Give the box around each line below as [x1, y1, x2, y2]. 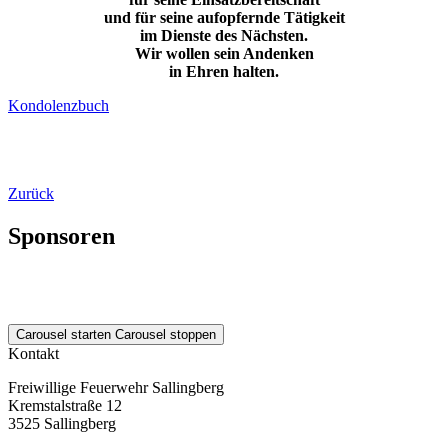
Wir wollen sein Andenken [134, 44, 314, 62]
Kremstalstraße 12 [8, 396, 122, 414]
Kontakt [8, 344, 59, 362]
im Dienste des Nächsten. [140, 26, 308, 44]
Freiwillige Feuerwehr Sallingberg [8, 378, 224, 396]
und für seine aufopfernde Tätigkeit [103, 8, 345, 26]
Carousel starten [16, 326, 111, 342]
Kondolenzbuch [8, 96, 109, 114]
